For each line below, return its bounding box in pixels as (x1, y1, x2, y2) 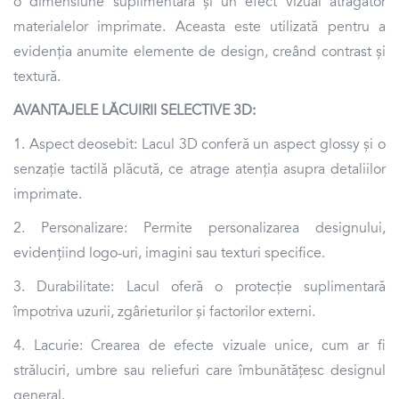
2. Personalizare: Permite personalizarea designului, (13, 218, 386, 237)
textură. (13, 67, 61, 85)
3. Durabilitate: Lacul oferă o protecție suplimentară (13, 277, 386, 296)
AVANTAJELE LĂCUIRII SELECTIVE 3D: (13, 101, 256, 119)
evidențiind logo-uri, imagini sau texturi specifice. (13, 243, 325, 262)
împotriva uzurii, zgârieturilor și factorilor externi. (13, 302, 315, 321)
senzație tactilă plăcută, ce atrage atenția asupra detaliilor (13, 159, 386, 178)
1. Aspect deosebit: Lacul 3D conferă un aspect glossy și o (13, 134, 386, 153)
